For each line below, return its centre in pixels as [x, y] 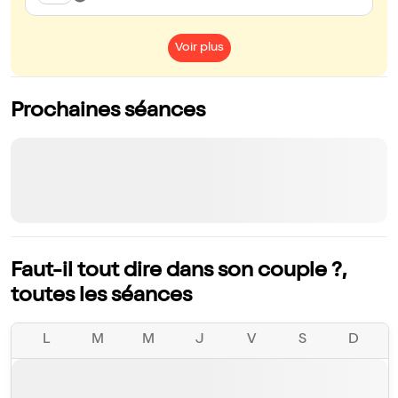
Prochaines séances [108, 112]
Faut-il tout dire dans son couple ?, [178, 272]
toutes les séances [101, 297]
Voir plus [199, 48]
